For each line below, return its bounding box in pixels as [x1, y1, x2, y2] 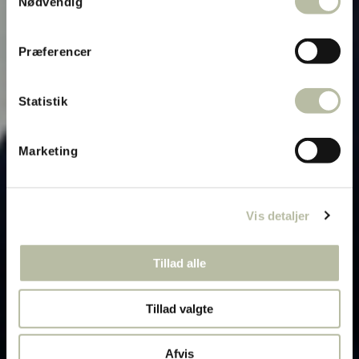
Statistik [18, 94, 68, 108]
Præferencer [18, 44, 92, 58]
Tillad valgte [146, 301, 213, 316]
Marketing [18, 143, 79, 158]
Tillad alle [153, 256, 206, 270]
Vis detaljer [246, 208, 310, 223]
